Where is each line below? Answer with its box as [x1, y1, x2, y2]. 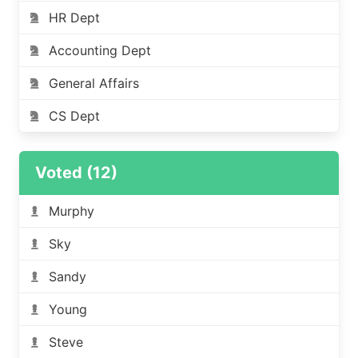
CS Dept [48, 107, 100, 124]
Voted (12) [35, 162, 117, 182]
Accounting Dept [48, 42, 151, 58]
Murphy [48, 202, 94, 219]
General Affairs [48, 74, 139, 91]
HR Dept [48, 9, 100, 26]
